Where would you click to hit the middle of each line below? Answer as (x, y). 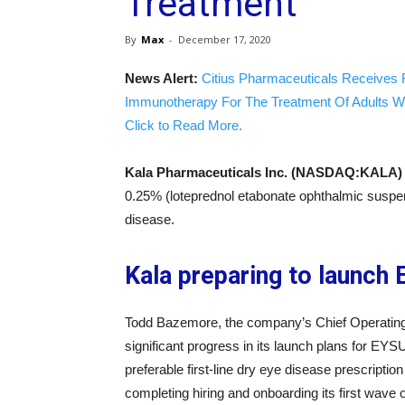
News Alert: (161, 78)
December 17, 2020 (225, 39)
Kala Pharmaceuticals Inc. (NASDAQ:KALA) (264, 172)
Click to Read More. (184, 125)
